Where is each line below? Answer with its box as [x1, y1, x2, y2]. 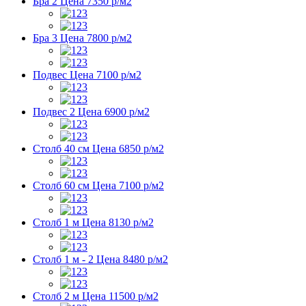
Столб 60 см [33, 179, 89, 191]
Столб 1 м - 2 [33, 253, 94, 265]
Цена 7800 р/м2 [57, 31, 132, 44]
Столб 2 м [33, 290, 79, 302]
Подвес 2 [33, 105, 75, 117]
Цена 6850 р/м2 [89, 142, 164, 154]
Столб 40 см [33, 142, 89, 154]
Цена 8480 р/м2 [94, 253, 168, 265]
